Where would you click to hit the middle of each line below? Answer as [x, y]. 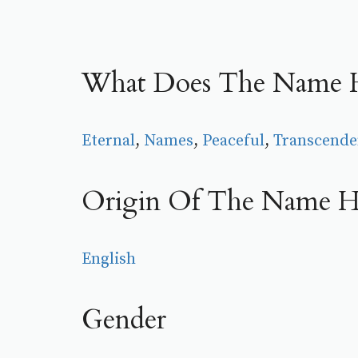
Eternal [108, 141]
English [109, 259]
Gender [124, 319]
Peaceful [233, 141]
